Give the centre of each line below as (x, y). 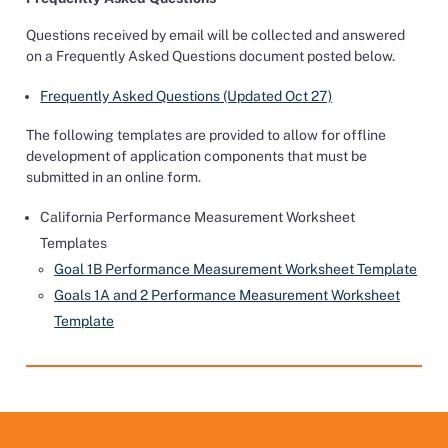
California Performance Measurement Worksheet (198, 217)
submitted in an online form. (114, 177)
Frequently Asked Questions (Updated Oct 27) (186, 96)
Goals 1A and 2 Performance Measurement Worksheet (227, 295)
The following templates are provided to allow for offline (206, 135)
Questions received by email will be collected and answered (216, 35)
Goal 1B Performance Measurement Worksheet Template (236, 269)
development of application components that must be (197, 156)
